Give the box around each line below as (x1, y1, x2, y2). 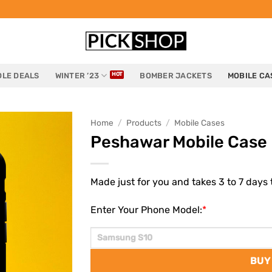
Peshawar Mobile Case (90, 132, 267, 152)
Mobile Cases (174, 118, 225, 127)
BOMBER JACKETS (140, 70, 212, 80)
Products (126, 118, 162, 127)
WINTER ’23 (55, 70, 100, 80)
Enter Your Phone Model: (90, 203, 202, 216)
